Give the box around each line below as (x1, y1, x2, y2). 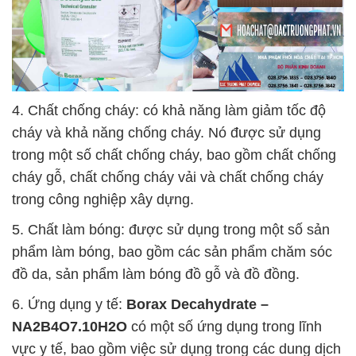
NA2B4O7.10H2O (12, 318, 127, 335)
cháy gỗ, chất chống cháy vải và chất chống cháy (12, 168, 323, 185)
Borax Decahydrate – (126, 296, 269, 312)
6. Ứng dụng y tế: (12, 296, 126, 312)
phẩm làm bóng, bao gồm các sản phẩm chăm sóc (12, 243, 332, 260)
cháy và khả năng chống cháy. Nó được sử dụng (12, 124, 321, 141)
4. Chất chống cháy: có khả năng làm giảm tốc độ (12, 102, 326, 118)
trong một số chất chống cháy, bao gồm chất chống (12, 146, 336, 163)
